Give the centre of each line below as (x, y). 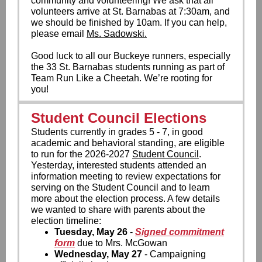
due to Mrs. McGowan (122, 243)
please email (59, 34)
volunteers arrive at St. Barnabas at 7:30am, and (130, 11)
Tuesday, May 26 (91, 232)
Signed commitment (180, 232)
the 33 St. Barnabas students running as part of (128, 67)
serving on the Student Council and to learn (120, 187)
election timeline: (66, 221)
